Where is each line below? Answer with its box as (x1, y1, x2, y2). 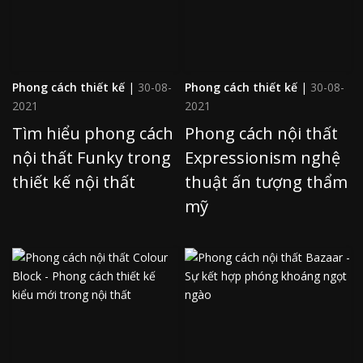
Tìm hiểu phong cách (12, 122, 173, 144)
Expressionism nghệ (185, 146, 340, 169)
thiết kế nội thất (12, 170, 135, 193)
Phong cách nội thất (185, 122, 338, 144)
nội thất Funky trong (12, 146, 171, 169)
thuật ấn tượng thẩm (185, 170, 348, 193)
